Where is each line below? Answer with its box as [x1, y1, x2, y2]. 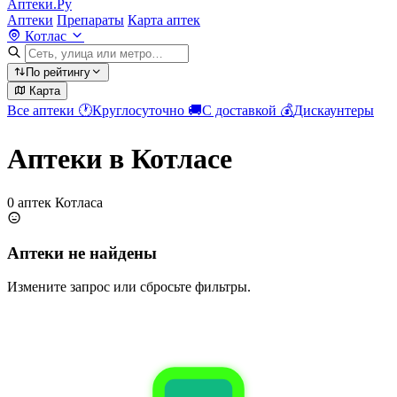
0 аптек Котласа [7, 194, 103, 210]
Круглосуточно [92, 103, 188, 118]
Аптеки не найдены [7, 243, 157, 262]
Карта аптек [128, 12, 200, 27]
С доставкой [202, 103, 280, 118]
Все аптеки [7, 103, 78, 118]
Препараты [57, 12, 124, 27]
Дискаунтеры [293, 103, 374, 118]
